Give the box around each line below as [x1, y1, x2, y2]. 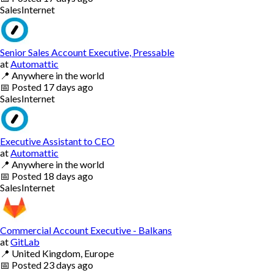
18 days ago [43, 169, 93, 182]
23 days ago [43, 258, 93, 271]
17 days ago [43, 80, 93, 93]
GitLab [10, 235, 40, 247]
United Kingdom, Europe [12, 247, 114, 259]
